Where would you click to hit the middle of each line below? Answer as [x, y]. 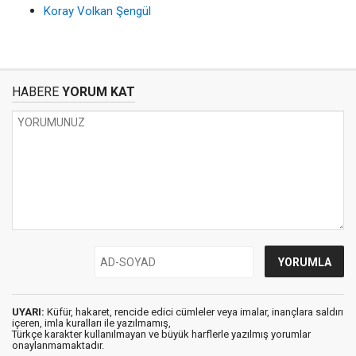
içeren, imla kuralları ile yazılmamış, [91, 323]
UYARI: [28, 312]
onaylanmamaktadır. [58, 346]
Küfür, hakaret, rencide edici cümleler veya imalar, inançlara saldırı [194, 312]
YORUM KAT [97, 92]
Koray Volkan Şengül [97, 12]
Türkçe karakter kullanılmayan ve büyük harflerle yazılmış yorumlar [161, 335]
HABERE [35, 92]
